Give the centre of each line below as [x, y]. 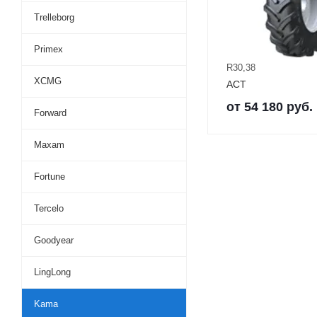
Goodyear [54, 240]
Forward [50, 113]
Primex [48, 49]
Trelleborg [54, 17]
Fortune [50, 177]
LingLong [52, 272]
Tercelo [49, 208]
